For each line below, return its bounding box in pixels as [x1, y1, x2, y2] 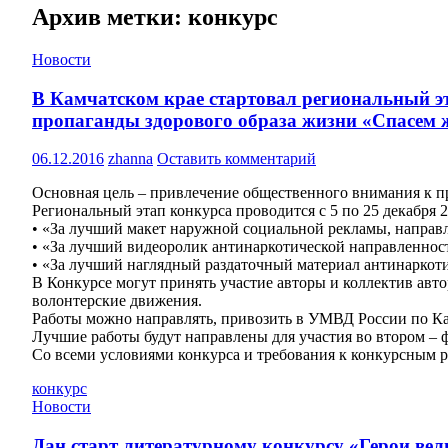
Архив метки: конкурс [32, 3, 278, 30]
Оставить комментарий [157, 150, 316, 168]
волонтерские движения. [32, 292, 202, 310]
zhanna [108, 150, 153, 168]
